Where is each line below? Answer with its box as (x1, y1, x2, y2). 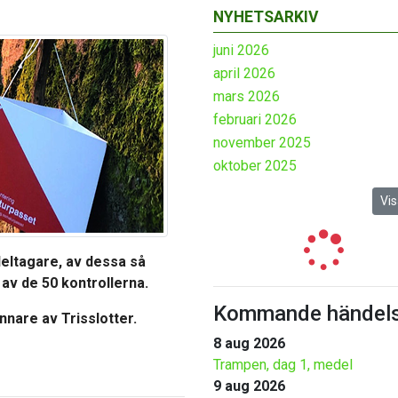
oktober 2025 (213, 157, 297, 175)
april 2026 (213, 65, 275, 83)
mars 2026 (213, 88, 280, 106)
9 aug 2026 (213, 378, 285, 395)
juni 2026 (213, 42, 269, 60)
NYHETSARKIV (213, 8, 319, 27)
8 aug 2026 (213, 335, 285, 353)
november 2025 (213, 134, 311, 152)
